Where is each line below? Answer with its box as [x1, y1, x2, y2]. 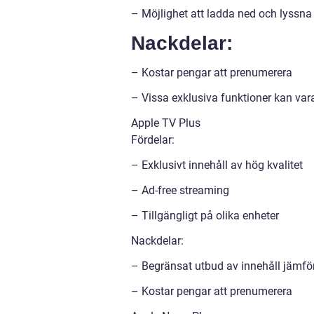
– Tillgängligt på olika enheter [131, 208, 279, 222]
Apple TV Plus [131, 116, 200, 130]
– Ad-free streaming [131, 183, 229, 197]
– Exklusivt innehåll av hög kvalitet [131, 158, 303, 172]
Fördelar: [131, 132, 175, 146]
